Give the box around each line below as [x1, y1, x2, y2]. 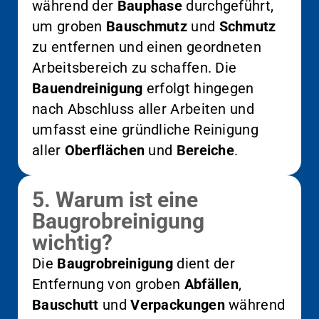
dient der [173, 254, 236, 272]
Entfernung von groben [32, 275, 184, 293]
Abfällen [184, 275, 239, 293]
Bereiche [176, 141, 235, 159]
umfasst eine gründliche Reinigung [32, 120, 258, 138]
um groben [32, 17, 107, 35]
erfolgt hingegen [142, 79, 254, 97]
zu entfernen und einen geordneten [32, 38, 261, 56]
